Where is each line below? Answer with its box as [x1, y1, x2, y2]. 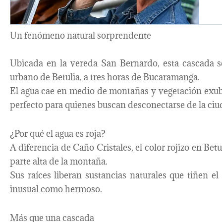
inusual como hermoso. [10, 183, 102, 195]
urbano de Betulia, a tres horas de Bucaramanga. [10, 71, 200, 83]
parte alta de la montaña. [10, 156, 108, 167]
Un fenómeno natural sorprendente [10, 30, 151, 42]
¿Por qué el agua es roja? [10, 128, 106, 140]
